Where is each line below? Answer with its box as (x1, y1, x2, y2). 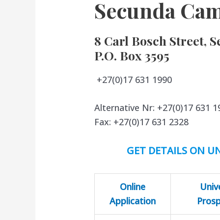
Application (110, 195, 156, 207)
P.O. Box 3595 (94, 47, 170, 63)
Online (120, 181, 146, 193)
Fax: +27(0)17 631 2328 (94, 116, 189, 128)
